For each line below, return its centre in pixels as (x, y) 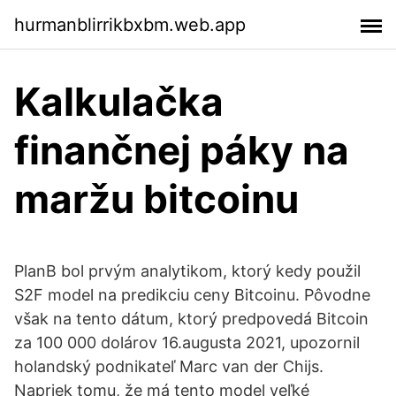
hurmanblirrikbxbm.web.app (130, 24)
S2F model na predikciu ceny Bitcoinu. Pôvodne (192, 295)
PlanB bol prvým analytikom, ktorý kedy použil (187, 271)
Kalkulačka (119, 102)
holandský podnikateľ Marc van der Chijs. (169, 366)
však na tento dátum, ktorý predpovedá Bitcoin (191, 319)
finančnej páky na (182, 150)
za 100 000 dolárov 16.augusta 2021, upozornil (187, 343)
